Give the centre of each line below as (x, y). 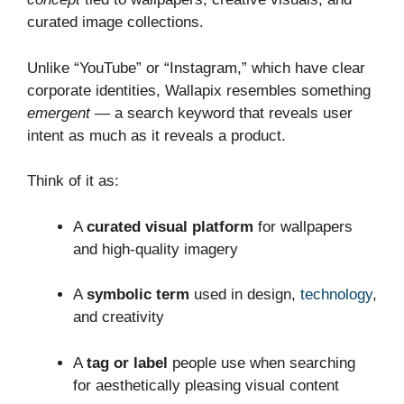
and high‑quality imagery (156, 249)
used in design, (245, 295)
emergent (59, 113)
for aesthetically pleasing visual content (206, 385)
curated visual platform (170, 226)
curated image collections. (115, 23)
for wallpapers (303, 226)
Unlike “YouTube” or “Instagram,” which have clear (196, 68)
